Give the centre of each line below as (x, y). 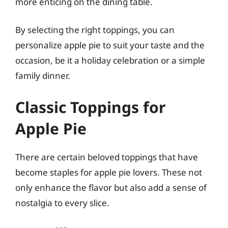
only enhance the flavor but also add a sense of (111, 187)
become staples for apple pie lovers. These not (109, 172)
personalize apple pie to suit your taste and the (110, 45)
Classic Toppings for (90, 107)
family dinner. (43, 76)
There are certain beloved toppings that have (107, 157)
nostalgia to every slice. (62, 203)
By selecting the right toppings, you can (95, 30)
